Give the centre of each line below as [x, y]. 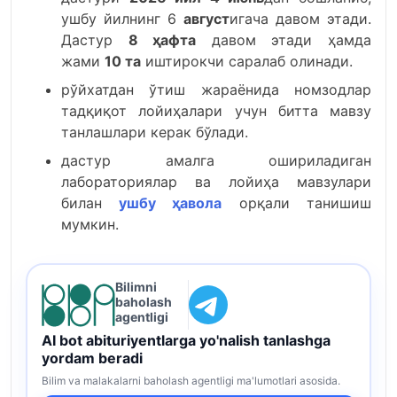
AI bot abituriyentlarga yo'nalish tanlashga [186, 340]
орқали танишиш [296, 203]
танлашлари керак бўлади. [155, 132]
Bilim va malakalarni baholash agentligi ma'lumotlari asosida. [191, 380]
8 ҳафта [162, 40]
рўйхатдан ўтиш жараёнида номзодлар [216, 90]
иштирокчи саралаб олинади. [247, 61]
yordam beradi [92, 358]
